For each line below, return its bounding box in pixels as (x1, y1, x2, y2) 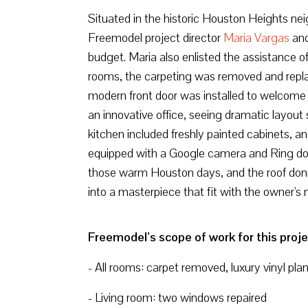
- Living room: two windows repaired (88, 289, 267, 306)
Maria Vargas (223, 30, 289, 46)
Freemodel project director (88, 30, 223, 46)
